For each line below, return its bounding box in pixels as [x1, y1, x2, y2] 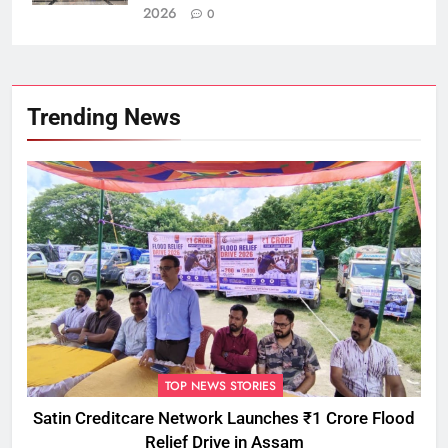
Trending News [27, 103, 181, 132]
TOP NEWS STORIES [165, 377, 276, 396]
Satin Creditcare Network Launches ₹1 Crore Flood [33, 409, 415, 429]
